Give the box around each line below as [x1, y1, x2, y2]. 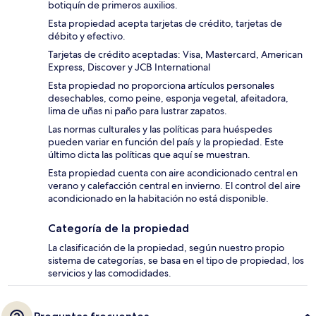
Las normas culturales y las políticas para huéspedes [48, 123, 272, 136]
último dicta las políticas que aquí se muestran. [48, 148, 250, 162]
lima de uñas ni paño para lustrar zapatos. [48, 104, 227, 118]
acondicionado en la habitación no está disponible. [48, 192, 269, 205]
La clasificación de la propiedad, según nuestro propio [48, 241, 284, 255]
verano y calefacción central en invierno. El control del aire [48, 179, 300, 193]
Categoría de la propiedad [48, 221, 189, 236]
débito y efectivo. [48, 30, 126, 43]
